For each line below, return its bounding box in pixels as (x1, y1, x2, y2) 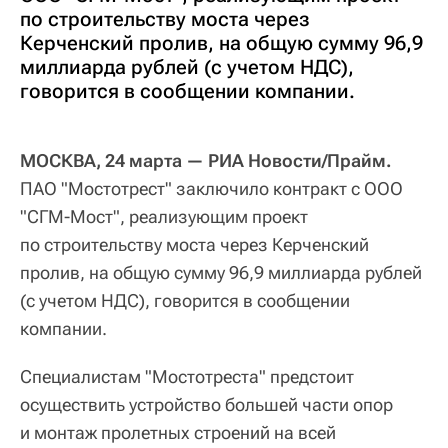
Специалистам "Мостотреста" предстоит (20, 366, 354, 388)
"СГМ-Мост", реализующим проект (20, 206, 308, 228)
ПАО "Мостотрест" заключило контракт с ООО (20, 178, 403, 200)
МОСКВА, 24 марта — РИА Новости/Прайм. (20, 150, 392, 172)
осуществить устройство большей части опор (20, 394, 393, 416)
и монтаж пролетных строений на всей (20, 422, 336, 444)
